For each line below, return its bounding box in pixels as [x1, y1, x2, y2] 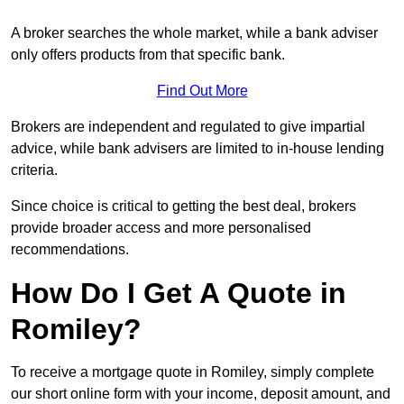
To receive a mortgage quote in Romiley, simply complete [11, 364, 374, 381]
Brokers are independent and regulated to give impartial [11, 119, 365, 135]
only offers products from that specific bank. [11, 47, 285, 63]
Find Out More [156, 83, 248, 99]
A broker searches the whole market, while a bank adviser [11, 25, 378, 41]
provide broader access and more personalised [11, 220, 311, 236]
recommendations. [11, 242, 129, 258]
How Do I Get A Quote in [11, 277, 346, 310]
